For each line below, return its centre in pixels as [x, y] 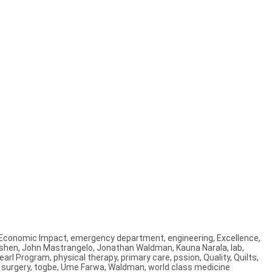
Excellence [238, 238]
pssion [187, 258]
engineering [190, 238]
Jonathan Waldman [134, 248]
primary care [145, 258]
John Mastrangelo [57, 248]
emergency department [117, 238]
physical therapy [85, 258]
